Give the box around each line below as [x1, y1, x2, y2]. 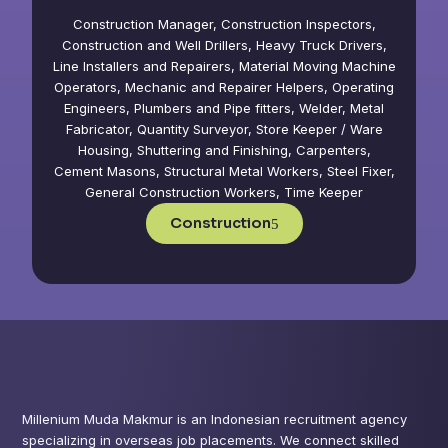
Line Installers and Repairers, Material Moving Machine [52, 58, 396, 75]
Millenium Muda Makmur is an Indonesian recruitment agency [22, 411, 408, 428]
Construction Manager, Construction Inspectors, [72, 16, 376, 33]
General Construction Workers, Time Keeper [85, 184, 363, 201]
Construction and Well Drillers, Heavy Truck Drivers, [61, 37, 387, 54]
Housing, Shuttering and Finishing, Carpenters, [77, 142, 371, 159]
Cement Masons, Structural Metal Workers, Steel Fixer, [53, 163, 395, 180]
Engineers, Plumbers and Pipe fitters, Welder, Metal [64, 100, 384, 117]
